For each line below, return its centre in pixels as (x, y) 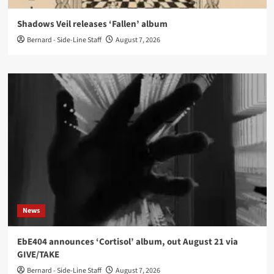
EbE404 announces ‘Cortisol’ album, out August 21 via (127, 242)
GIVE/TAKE (38, 254)
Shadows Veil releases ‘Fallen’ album (92, 24)
